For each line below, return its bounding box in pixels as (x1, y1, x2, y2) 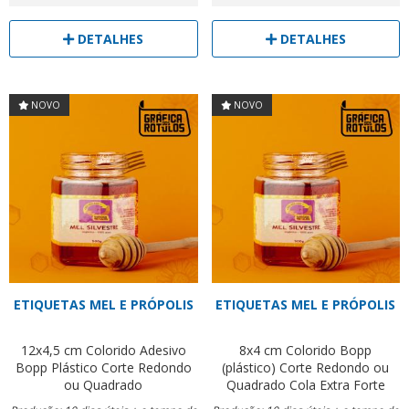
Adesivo (139, 341, 186, 359)
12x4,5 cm (20, 341, 82, 359)
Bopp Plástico (15, 358, 98, 376)
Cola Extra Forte (288, 375, 385, 393)
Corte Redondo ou (279, 358, 390, 376)
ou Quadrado (64, 375, 143, 393)
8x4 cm (239, 341, 283, 359)
